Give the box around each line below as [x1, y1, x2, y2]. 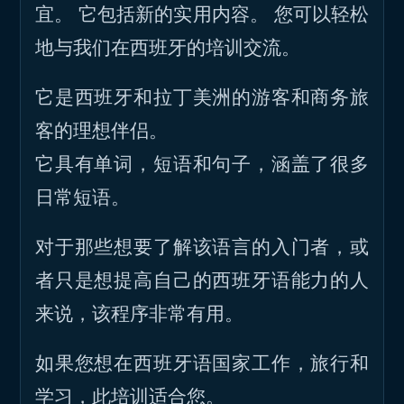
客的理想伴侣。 [35, 118, 168, 142]
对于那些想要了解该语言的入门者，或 [35, 234, 369, 258]
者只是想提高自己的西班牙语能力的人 [35, 268, 369, 291]
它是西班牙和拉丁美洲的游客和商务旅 [35, 85, 369, 108]
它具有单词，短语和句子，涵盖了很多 [35, 151, 369, 175]
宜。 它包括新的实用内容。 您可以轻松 [35, 2, 369, 25]
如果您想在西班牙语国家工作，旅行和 [35, 351, 369, 374]
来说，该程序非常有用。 [35, 301, 243, 325]
